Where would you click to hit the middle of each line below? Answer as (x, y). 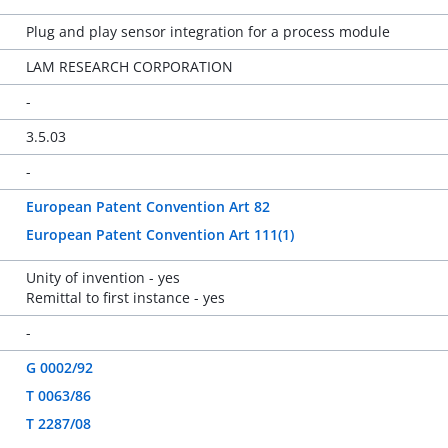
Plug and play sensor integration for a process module (207, 31)
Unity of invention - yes (102, 277)
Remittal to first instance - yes (125, 297)
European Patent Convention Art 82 (147, 206)
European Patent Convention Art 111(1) (159, 234)
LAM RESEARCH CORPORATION (129, 66)
